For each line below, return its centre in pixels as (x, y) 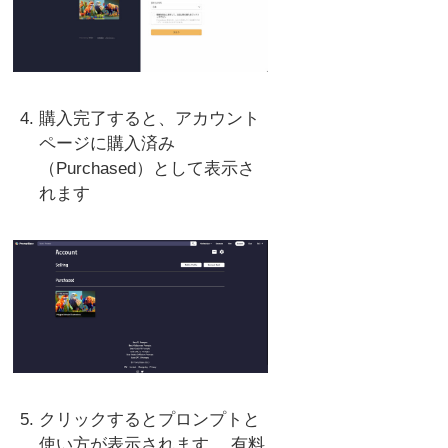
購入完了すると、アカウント (149, 118)
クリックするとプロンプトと (149, 420)
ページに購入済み (106, 143)
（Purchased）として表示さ (146, 168)
